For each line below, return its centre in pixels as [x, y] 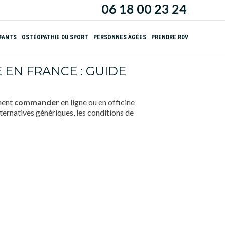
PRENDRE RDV [170, 37]
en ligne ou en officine [97, 102]
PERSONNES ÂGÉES [120, 37]
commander [37, 102]
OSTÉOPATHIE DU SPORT [55, 37]
